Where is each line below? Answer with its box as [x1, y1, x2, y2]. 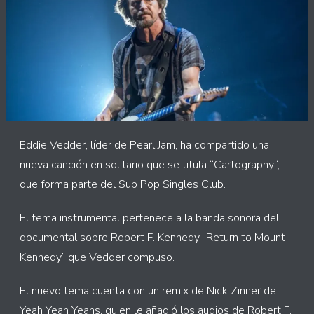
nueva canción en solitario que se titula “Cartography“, [20, 157, 280, 172]
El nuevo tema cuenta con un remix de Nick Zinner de [20, 283, 276, 299]
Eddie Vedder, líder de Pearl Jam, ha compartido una [20, 137, 269, 153]
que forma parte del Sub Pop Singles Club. [20, 177, 226, 192]
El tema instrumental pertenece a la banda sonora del [20, 210, 279, 226]
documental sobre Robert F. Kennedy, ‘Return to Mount [20, 230, 285, 245]
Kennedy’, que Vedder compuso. [20, 250, 175, 265]
